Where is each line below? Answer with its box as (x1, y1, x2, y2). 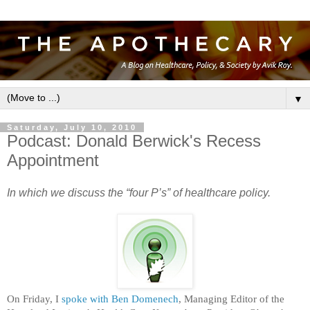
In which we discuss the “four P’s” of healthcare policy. (7, 187, 271, 199)
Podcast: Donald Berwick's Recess (7, 131, 261, 150)
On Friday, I (7, 293, 62, 304)
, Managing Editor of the (179, 293, 284, 304)
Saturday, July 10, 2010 (7, 122, 137, 131)
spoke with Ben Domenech (62, 293, 179, 304)
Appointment (7, 150, 99, 170)
